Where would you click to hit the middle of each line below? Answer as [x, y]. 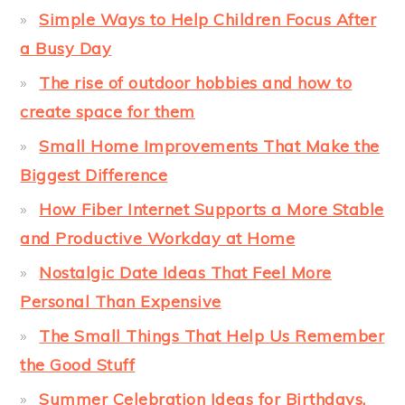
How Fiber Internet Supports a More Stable [212, 209]
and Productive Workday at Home [158, 238]
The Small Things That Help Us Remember [212, 335]
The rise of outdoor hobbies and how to [196, 82]
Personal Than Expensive [121, 301]
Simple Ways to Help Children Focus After [208, 19]
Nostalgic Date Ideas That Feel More [185, 272]
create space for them [108, 111]
